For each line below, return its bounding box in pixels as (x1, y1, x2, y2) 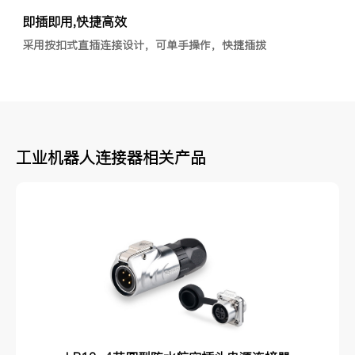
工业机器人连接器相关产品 (16, 146, 206, 169)
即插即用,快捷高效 (22, 12, 128, 30)
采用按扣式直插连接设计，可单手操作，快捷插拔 (22, 36, 267, 53)
